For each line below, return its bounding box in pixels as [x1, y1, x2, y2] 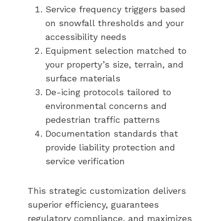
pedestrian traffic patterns [45, 114, 160, 125]
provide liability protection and [45, 142, 175, 152]
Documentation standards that [45, 128, 178, 139]
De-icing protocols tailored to [45, 86, 171, 97]
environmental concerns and [45, 100, 167, 111]
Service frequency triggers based [45, 3, 185, 14]
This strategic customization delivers [28, 185, 186, 196]
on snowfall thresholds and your [45, 17, 184, 28]
